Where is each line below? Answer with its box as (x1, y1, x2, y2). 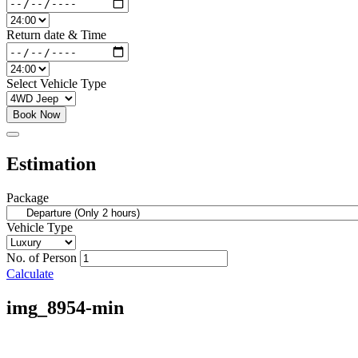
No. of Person (6, 250, 77, 265)
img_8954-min (6, 296, 124, 318)
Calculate (6, 266, 54, 280)
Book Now (13, 109, 60, 121)
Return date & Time (6, 28, 106, 42)
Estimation (6, 153, 96, 174)
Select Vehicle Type (6, 77, 106, 91)
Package (6, 190, 49, 205)
